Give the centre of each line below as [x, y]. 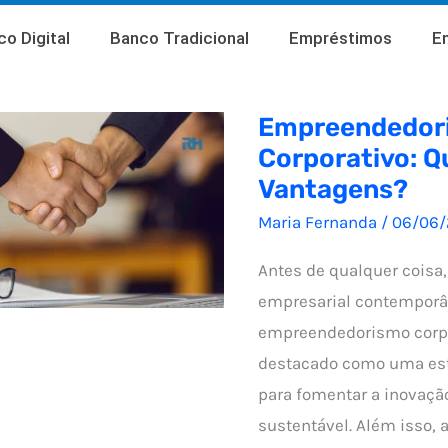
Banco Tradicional [179, 38]
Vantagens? [333, 189]
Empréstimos [340, 38]
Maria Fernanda [319, 222]
